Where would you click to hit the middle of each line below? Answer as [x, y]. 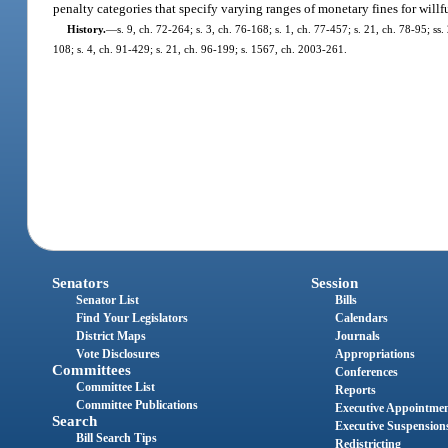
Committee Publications [137, 405]
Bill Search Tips [117, 438]
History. [86, 28]
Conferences [366, 372]
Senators [81, 283]
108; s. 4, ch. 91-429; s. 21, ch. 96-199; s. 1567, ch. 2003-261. [200, 48]
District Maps [111, 336]
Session [334, 283]
